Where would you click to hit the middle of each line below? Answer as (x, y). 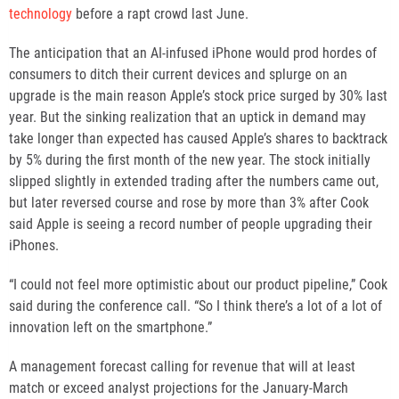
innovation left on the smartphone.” (110, 327)
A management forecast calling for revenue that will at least (182, 366)
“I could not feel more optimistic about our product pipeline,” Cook (198, 284)
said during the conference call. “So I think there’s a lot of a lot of (195, 305)
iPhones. (34, 245)
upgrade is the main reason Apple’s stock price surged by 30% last (198, 95)
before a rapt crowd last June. (160, 13)
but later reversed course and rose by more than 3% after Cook (189, 202)
